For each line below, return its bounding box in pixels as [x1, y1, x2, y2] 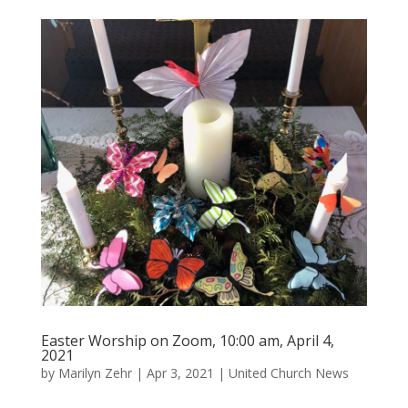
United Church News [228, 363, 349, 382]
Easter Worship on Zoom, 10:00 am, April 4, [40, 330, 334, 351]
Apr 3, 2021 [146, 363, 214, 382]
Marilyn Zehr [57, 363, 132, 382]
